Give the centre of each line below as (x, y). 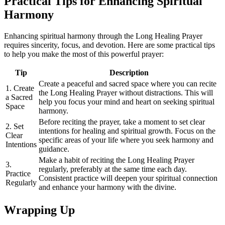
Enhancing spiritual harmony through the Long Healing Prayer (103, 36)
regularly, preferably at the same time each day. (113, 169)
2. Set (15, 126)
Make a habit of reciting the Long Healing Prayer (117, 160)
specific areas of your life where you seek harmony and (126, 140)
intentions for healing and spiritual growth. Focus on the (127, 131)
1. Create (20, 88)
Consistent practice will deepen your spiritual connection (128, 178)
